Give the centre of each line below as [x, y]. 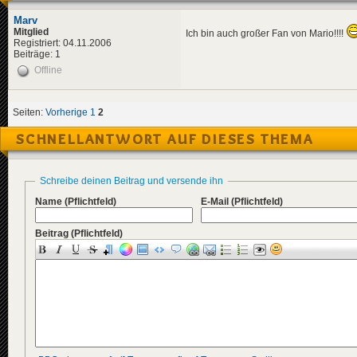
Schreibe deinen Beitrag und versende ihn [131, 181]
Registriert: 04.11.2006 [63, 43]
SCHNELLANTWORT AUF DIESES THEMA [165, 140]
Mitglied [31, 32]
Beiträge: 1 [37, 55]
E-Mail [216, 202]
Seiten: [29, 113]
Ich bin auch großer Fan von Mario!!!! [266, 33]
